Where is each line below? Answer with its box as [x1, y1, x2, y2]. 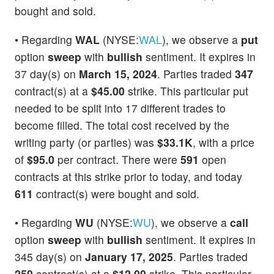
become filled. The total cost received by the [15, 117, 229, 133]
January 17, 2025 [85, 249, 173, 265]
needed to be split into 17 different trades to [15, 100, 226, 116]
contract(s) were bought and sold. [33, 186, 199, 202]
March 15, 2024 [79, 66, 157, 82]
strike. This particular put [125, 83, 248, 99]
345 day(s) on [15, 249, 85, 265]
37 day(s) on [15, 66, 79, 82]
